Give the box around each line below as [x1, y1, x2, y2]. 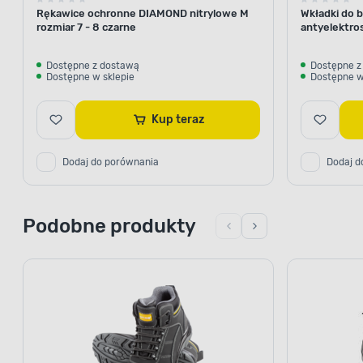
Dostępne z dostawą [46, 59, 139, 71]
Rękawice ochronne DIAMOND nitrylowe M [36, 6, 249, 19]
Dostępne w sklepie [46, 70, 135, 83]
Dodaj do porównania [62, 156, 159, 168]
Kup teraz [175, 112, 204, 126]
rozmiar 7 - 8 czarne [36, 20, 136, 33]
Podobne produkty [23, 214, 196, 237]
